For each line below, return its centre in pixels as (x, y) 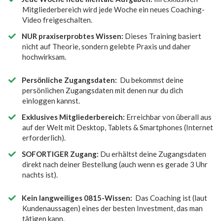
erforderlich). (44, 137)
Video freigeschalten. (57, 19)
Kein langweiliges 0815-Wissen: (77, 198)
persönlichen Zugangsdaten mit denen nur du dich (103, 90)
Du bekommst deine (150, 80)
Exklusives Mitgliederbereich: (74, 117)
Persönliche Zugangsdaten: (70, 80)
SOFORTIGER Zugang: (60, 154)
